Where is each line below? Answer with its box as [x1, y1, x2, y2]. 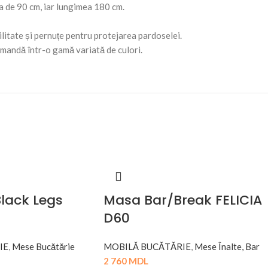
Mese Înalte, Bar [194, 241, 260, 252]
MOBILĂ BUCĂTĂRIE [103, 241, 191, 252]
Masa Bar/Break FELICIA [103, 191, 262, 210]
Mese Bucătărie [11, 241, 75, 252]
